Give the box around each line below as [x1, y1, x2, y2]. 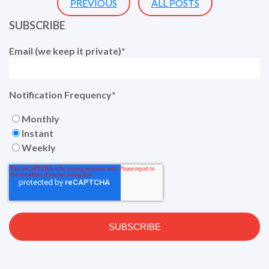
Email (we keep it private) [9, 45, 121, 57]
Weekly [22, 142, 56, 154]
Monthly [22, 113, 59, 125]
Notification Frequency [9, 89, 112, 101]
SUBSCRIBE [9, 19, 65, 32]
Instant [22, 127, 53, 139]
